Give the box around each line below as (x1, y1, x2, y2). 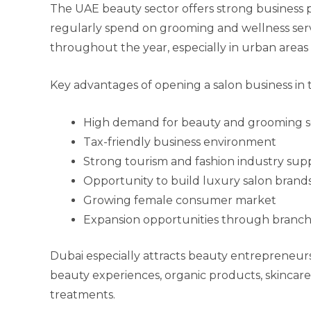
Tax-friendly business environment (83, 135, 276, 149)
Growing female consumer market (83, 194, 276, 207)
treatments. (50, 288, 115, 301)
